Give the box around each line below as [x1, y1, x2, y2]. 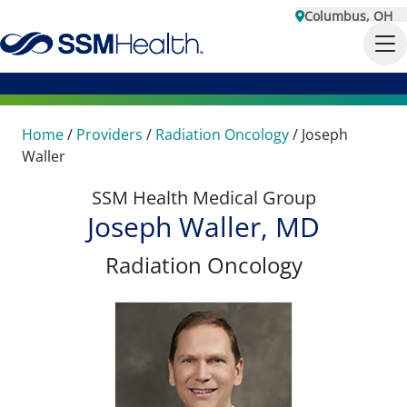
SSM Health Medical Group [91, 185, 316, 210]
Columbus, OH [304, 7, 392, 25]
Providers [76, 124, 143, 144]
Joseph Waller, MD [87, 208, 320, 245]
